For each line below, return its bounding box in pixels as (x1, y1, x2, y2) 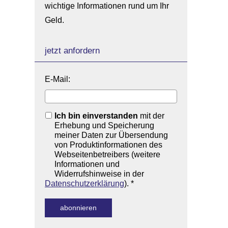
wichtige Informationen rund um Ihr (45, 2, 169, 10)
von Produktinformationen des (54, 140, 162, 149)
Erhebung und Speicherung (54, 121, 154, 130)
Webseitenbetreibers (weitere (54, 150, 160, 159)
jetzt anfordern (45, 46, 100, 55)
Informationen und (54, 160, 120, 168)
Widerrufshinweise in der (54, 169, 144, 178)
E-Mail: (45, 75, 70, 83)
